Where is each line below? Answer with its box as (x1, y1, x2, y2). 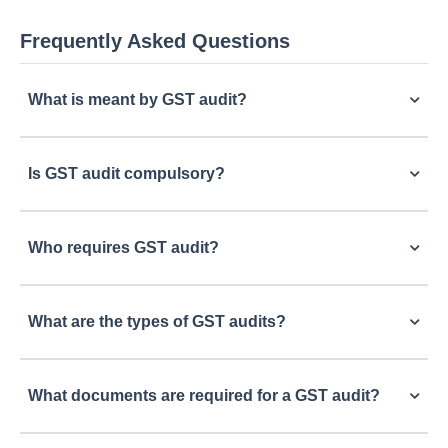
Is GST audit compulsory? (28, 165, 225, 182)
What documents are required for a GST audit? (28, 387, 380, 404)
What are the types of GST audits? (28, 313, 286, 330)
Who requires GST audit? (28, 239, 219, 256)
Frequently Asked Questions (20, 30, 290, 52)
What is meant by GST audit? (28, 91, 247, 108)
